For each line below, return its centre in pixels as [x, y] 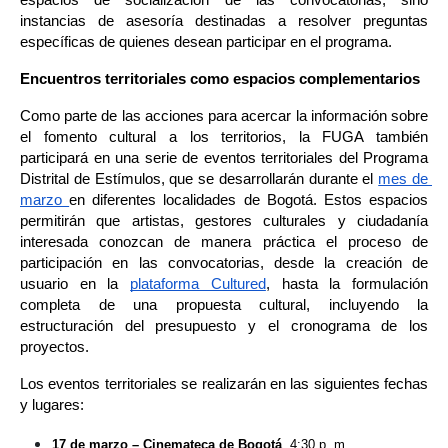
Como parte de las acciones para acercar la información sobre [224, 116]
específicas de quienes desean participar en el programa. [206, 42]
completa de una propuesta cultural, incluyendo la [224, 305]
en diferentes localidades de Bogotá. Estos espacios [249, 200]
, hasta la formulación [347, 284]
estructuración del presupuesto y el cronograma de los [224, 326]
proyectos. [54, 347]
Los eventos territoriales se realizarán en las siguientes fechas [224, 384]
